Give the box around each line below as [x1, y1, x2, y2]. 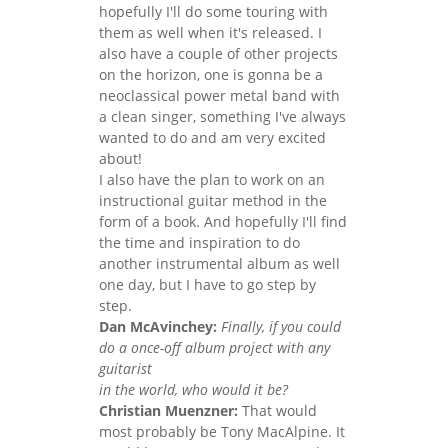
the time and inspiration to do [99, 232, 300, 252]
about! [99, 148, 142, 168]
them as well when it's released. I [99, 22, 322, 42]
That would [238, 400, 317, 420]
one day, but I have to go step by [99, 274, 316, 294]
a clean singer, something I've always [99, 106, 346, 126]
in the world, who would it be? [99, 379, 288, 399]
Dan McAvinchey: [99, 316, 217, 336]
